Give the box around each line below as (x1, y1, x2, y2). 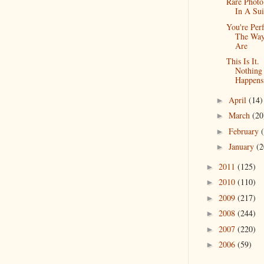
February (228, 125, 261, 137)
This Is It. (226, 55, 259, 67)
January (228, 141, 256, 152)
